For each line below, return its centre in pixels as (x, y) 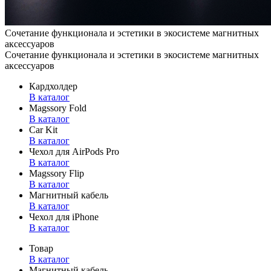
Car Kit (43, 129)
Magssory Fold (58, 108)
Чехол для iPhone (64, 217)
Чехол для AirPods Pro (74, 151)
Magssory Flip (57, 173)
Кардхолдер (53, 86)
